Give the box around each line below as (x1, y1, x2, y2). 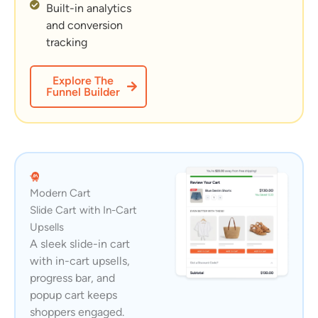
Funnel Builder (46, 84, 121, 99)
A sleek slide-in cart (30, 236, 130, 251)
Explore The (53, 73, 114, 87)
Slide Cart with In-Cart (30, 203, 137, 216)
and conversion (45, 18, 123, 32)
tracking (45, 35, 87, 49)
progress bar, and (30, 270, 115, 285)
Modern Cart (30, 186, 91, 199)
